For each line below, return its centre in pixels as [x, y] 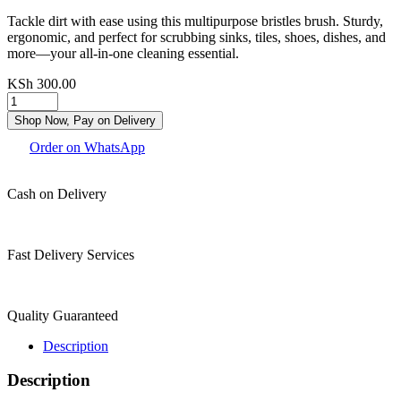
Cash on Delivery [57, 193]
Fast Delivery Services [71, 254]
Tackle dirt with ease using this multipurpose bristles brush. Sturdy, [195, 21]
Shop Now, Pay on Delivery [85, 120]
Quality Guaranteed [63, 315]
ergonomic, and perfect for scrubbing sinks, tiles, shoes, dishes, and [196, 37]
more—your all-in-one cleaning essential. [123, 53]
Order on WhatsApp [87, 147]
